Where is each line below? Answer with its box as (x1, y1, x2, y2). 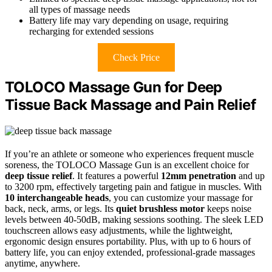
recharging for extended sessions (29, 26, 154, 37)
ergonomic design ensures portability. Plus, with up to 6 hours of (5, 236, 251, 247)
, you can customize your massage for (109, 192, 253, 203)
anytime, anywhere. (5, 258, 80, 269)
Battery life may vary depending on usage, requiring (29, 15, 228, 26)
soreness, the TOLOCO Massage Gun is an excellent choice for (5, 160, 249, 171)
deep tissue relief (5, 171, 72, 182)
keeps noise (205, 203, 251, 214)
